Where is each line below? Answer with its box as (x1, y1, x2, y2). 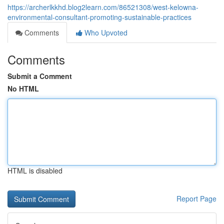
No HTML (7, 83, 39, 93)
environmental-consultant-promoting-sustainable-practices (7, 12, 191, 22)
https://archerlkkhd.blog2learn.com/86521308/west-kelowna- (7, 2, 198, 12)
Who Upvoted (82, 27, 127, 37)
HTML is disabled (7, 165, 62, 175)
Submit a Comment (7, 71, 72, 81)
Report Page (176, 193, 216, 203)
